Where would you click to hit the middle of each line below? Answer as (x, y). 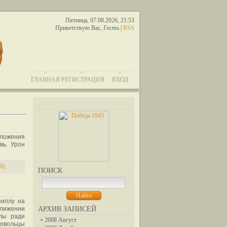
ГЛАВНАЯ (45, 80)
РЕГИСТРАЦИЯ (83, 80)
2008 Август (61, 220)
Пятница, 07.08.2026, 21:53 (100, 20)
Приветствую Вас (78, 28)
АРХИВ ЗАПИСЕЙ (67, 209)
